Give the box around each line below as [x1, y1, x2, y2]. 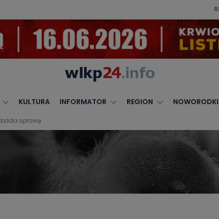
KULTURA [18, 97, 50, 107]
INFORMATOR [59, 97, 107, 107]
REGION [126, 97, 153, 107]
